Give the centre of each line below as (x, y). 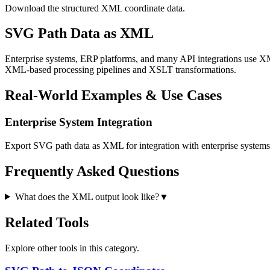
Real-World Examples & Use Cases (113, 96)
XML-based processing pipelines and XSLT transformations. (121, 70)
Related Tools (47, 222)
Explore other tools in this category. (72, 248)
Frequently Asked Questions (92, 171)
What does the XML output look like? (87, 196)
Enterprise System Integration (79, 122)
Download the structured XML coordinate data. (95, 8)
